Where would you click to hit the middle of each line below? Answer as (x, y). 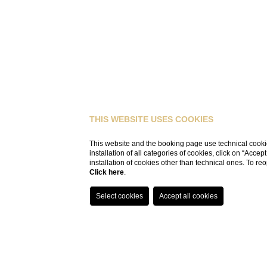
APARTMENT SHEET (159, 256)
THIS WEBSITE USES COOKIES (152, 119)
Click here (107, 172)
